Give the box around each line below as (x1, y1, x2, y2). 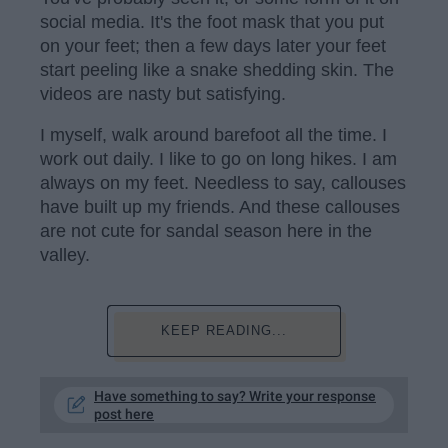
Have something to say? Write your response (94, 388, 376, 405)
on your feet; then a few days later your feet (40, 35, 386, 56)
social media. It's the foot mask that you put (40, 11, 384, 32)
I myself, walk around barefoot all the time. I (40, 125, 387, 146)
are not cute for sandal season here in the (40, 221, 372, 242)
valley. (40, 245, 90, 266)
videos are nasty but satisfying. (40, 83, 286, 104)
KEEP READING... (160, 323, 287, 339)
